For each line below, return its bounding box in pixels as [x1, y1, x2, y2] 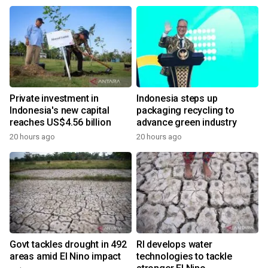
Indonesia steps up [136, 93, 218, 104]
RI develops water [136, 239, 212, 250]
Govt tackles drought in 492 [10, 239, 127, 250]
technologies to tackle [136, 251, 232, 262]
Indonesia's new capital [10, 105, 109, 116]
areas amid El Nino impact [10, 251, 121, 262]
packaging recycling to [136, 105, 234, 116]
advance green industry [136, 117, 237, 128]
